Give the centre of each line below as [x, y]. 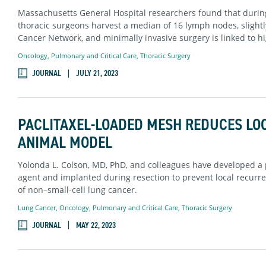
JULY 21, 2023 [97, 74]
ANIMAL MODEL [65, 142]
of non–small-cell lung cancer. [77, 189]
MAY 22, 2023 [96, 225]
